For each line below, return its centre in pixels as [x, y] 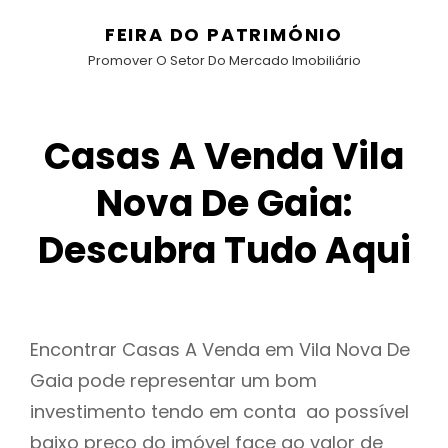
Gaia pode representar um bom [173, 381]
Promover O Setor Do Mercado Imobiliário [224, 60]
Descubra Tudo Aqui [224, 250]
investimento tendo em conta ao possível [219, 412]
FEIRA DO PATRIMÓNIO [224, 34]
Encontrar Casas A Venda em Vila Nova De [220, 350]
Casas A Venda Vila [224, 156]
